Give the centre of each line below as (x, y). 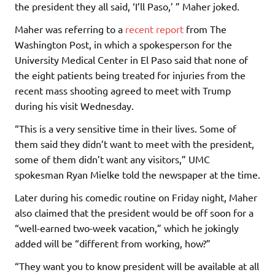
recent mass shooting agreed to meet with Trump (123, 90)
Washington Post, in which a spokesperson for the (123, 44)
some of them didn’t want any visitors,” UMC (112, 159)
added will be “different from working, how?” (113, 243)
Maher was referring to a (70, 29)
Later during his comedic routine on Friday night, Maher (136, 197)
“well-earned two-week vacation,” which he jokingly (127, 227)
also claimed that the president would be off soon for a (134, 212)
